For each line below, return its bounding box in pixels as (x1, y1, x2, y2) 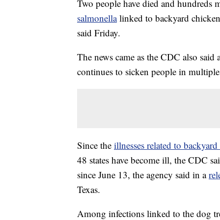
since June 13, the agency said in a (77, 168, 209, 181)
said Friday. (77, 27, 120, 39)
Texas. (77, 183, 100, 195)
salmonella (77, 12, 117, 24)
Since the (77, 139, 114, 151)
